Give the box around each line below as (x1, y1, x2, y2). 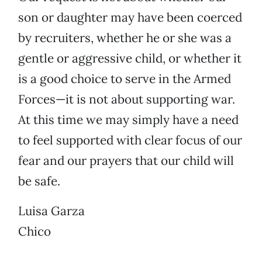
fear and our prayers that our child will (18, 153, 234, 169)
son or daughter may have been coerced (18, 9, 242, 26)
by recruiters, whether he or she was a (18, 30, 232, 46)
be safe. (18, 173, 60, 189)
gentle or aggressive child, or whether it (18, 50, 242, 67)
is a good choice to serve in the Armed (18, 71, 231, 87)
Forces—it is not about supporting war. (18, 91, 235, 108)
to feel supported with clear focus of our (18, 132, 242, 149)
